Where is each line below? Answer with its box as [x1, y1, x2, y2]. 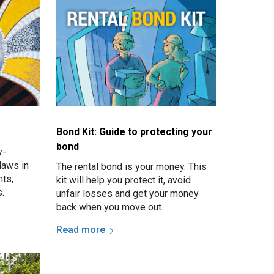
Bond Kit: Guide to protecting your [56, 126, 213, 138]
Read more [56, 224, 106, 236]
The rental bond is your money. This [56, 161, 207, 173]
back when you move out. [56, 201, 164, 213]
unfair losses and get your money [56, 188, 199, 200]
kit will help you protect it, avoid [56, 174, 191, 187]
